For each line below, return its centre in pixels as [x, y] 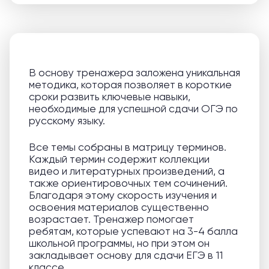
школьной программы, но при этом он [119, 243]
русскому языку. [67, 120]
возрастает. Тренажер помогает [111, 219]
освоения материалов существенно [119, 207]
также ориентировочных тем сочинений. [128, 183]
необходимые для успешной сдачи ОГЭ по [133, 108]
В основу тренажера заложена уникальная [134, 72]
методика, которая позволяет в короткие [130, 84]
